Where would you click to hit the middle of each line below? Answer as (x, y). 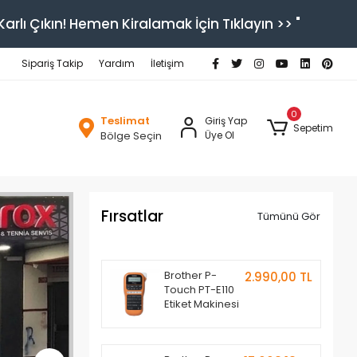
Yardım (116, 63)
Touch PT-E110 (200, 290)
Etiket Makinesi (202, 304)
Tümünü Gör (288, 216)
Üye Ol (220, 135)
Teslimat (125, 121)
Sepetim (313, 128)
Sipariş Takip (52, 63)
